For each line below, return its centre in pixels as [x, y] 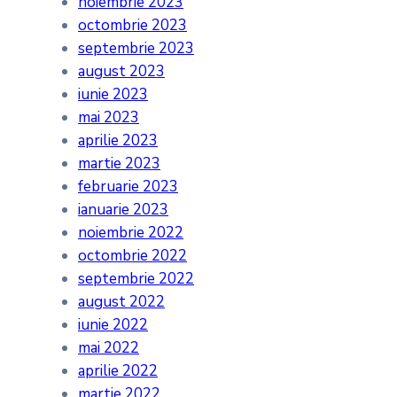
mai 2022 [109, 348]
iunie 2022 [113, 325]
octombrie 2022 [132, 256]
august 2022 [121, 302]
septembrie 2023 [136, 49]
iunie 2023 [113, 95]
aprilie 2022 [118, 371]
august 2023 [121, 72]
